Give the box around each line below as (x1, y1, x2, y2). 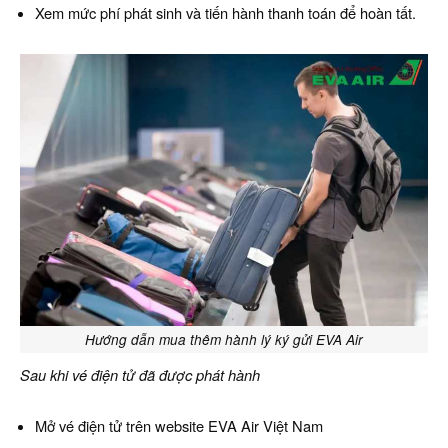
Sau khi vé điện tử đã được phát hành (20, 364, 260, 385)
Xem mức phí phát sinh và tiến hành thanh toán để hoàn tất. (35, 2, 416, 23)
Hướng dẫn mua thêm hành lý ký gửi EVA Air (85, 330, 363, 349)
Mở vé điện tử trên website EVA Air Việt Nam (35, 415, 323, 436)
